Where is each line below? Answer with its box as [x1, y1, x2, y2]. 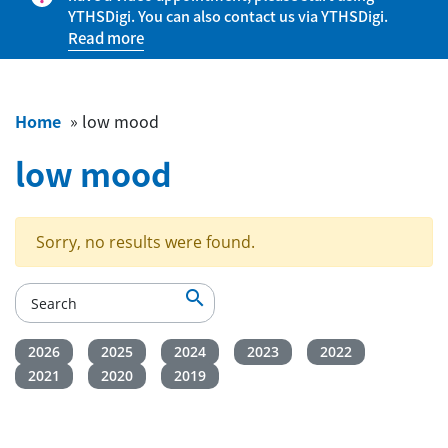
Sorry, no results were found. [36, 231, 255, 253]
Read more [68, 27, 144, 49]
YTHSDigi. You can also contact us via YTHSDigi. [68, 5, 388, 27]
